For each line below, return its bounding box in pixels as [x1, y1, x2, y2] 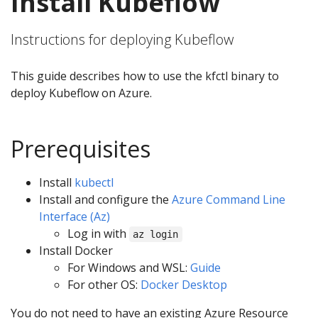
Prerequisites [11, 133, 150, 164]
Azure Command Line [172, 192, 285, 207]
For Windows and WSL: [67, 260, 190, 275]
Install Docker [39, 243, 113, 258]
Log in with [67, 226, 129, 241]
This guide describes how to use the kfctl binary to [11, 68, 279, 84]
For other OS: [67, 277, 141, 292]
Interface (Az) [39, 209, 110, 224]
